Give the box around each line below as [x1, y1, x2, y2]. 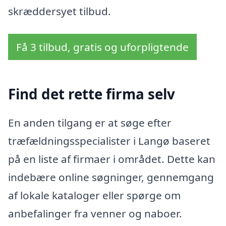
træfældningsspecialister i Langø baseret [8, 134, 210, 148]
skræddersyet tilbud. [8, 4, 111, 18]
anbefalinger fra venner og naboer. [8, 206, 182, 221]
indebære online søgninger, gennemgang [8, 170, 214, 185]
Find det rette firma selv [8, 84, 175, 103]
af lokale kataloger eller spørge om [8, 188, 181, 203]
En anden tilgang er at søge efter [8, 116, 172, 130]
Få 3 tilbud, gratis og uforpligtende [16, 40, 189, 54]
